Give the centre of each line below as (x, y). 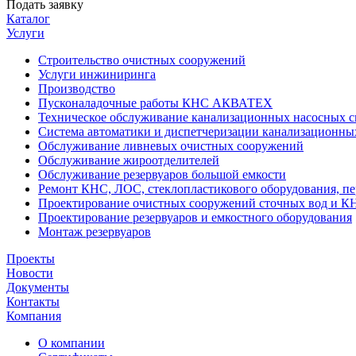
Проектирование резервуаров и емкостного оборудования (195, 217)
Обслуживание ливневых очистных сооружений (171, 146)
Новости (30, 273)
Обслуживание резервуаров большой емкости (162, 174)
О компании (72, 343)
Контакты (33, 302)
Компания (34, 316)
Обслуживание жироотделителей (129, 160)
